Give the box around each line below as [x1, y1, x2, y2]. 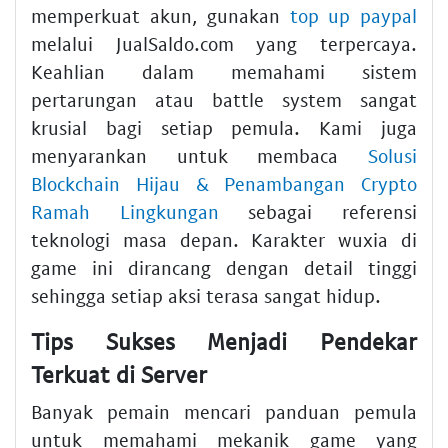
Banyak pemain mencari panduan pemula [31, 400, 417, 424]
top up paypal [289, 3, 418, 27]
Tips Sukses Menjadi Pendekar [31, 326, 417, 355]
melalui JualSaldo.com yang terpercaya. [31, 31, 417, 55]
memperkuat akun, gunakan [31, 3, 290, 27]
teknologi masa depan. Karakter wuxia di [31, 227, 417, 251]
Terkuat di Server [31, 359, 207, 388]
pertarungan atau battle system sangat [31, 87, 417, 111]
